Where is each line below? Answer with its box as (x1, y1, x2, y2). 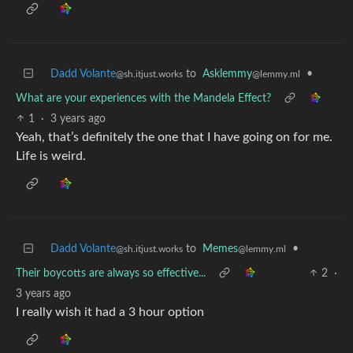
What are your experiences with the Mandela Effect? (16, 92, 271, 104)
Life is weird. (16, 149, 86, 162)
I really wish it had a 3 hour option (16, 305, 204, 318)
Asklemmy (203, 68, 252, 80)
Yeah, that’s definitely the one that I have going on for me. (16, 130, 333, 143)
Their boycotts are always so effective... (16, 267, 206, 279)
